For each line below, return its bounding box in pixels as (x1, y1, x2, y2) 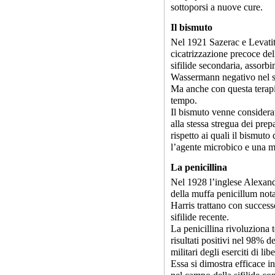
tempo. (171, 95, 197, 106)
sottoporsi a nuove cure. (171, 2, 263, 12)
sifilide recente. (171, 212, 229, 222)
